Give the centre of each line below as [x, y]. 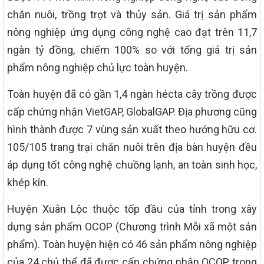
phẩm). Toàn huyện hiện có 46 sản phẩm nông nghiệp [132, 244]
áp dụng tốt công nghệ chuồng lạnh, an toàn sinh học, [132, 164]
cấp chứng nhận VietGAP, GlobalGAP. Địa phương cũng [132, 111]
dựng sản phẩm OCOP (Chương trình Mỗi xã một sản [132, 226]
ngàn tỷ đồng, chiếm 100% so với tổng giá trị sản [132, 49]
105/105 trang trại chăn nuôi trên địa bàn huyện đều [132, 147]
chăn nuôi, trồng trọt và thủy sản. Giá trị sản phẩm [132, 14]
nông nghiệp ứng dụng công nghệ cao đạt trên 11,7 [132, 32]
